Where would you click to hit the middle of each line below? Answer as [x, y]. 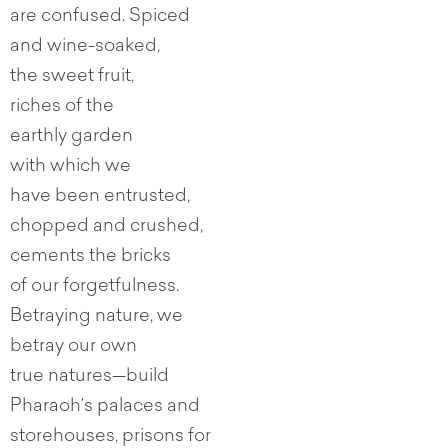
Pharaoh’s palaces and [105, 407]
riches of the [62, 107]
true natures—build [89, 377]
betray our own [73, 347]
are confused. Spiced [100, 17]
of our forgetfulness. [94, 287]
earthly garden [71, 137]
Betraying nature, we [96, 317]
